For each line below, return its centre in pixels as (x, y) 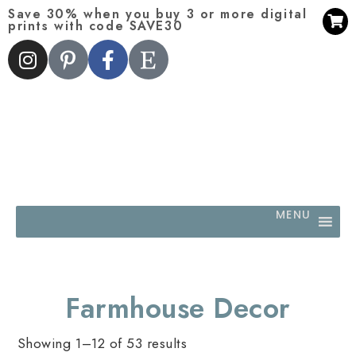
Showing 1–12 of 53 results (102, 344)
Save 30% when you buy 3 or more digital (158, 14)
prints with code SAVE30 (96, 26)
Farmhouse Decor (178, 309)
